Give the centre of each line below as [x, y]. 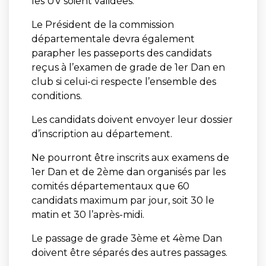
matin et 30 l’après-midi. [88, 214]
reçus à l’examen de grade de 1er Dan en [128, 67]
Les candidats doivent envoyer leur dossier [132, 119]
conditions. [56, 96]
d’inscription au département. [102, 134]
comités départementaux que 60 [110, 186]
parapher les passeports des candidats [121, 53]
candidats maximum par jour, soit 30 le [123, 200]
